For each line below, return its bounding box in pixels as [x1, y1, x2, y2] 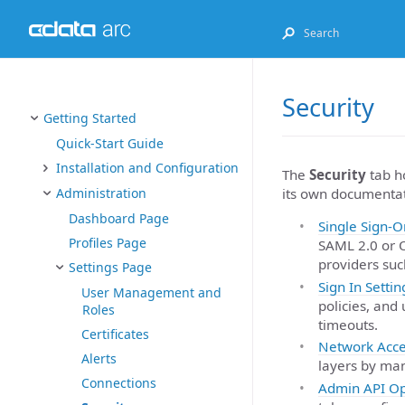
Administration [56, 184, 146, 202]
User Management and [81, 284, 221, 301]
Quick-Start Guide [56, 135, 164, 152]
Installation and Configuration [56, 159, 239, 176]
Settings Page [69, 259, 152, 276]
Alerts [81, 350, 117, 367]
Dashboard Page [69, 210, 169, 227]
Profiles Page [69, 234, 146, 251]
